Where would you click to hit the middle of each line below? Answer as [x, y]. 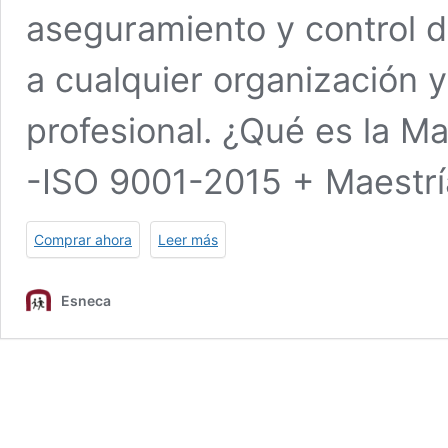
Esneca [86, 300]
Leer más [188, 239]
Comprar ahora [83, 239]
